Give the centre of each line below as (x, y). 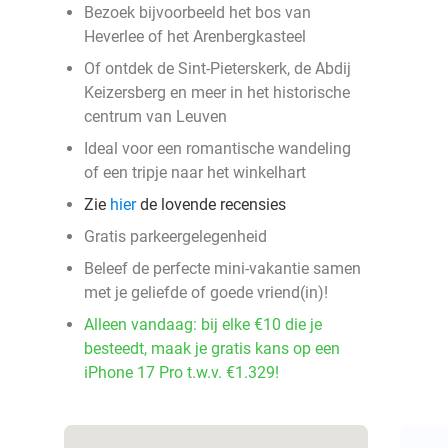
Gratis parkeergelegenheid (175, 236)
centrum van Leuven (155, 116)
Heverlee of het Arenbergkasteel (195, 36)
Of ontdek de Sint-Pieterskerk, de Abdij (217, 68)
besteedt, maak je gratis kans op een (212, 348)
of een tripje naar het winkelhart (195, 172)
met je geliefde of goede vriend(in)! (206, 292)
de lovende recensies (211, 204)
